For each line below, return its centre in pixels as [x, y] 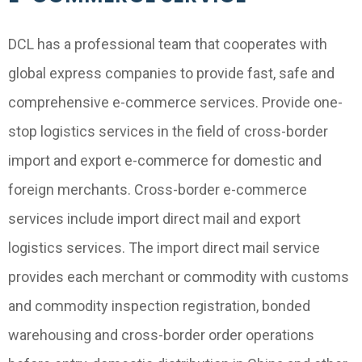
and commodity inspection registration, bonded [159, 306]
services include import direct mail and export [154, 219]
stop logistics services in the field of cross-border [168, 131]
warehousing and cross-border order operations [161, 335]
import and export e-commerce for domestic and [165, 160]
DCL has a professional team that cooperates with [168, 44]
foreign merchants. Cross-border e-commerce [158, 189]
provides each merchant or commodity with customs [179, 277]
